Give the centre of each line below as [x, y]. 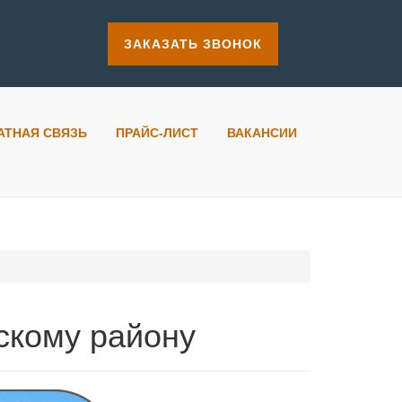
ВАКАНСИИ [262, 133]
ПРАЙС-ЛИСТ [157, 133]
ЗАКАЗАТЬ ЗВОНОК [192, 44]
